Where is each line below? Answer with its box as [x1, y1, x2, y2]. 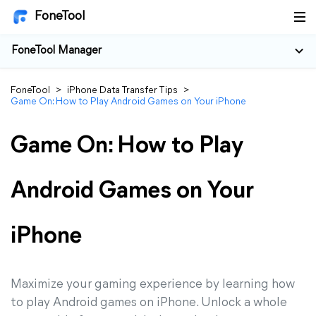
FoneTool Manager [11, 45, 102, 56]
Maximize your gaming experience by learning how [11, 278, 295, 291]
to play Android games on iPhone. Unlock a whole [11, 296, 287, 310]
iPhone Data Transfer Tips [67, 85, 178, 96]
